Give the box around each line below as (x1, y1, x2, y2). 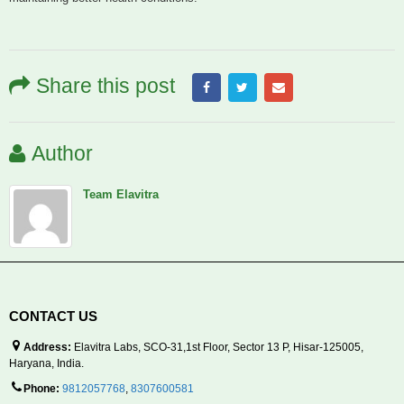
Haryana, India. (9, 357, 84, 370)
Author (32, 142, 93, 166)
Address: (23, 341, 71, 353)
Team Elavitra (83, 188, 159, 202)
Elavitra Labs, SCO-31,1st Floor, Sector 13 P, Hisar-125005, (74, 341, 363, 353)
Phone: (23, 382, 60, 395)
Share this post (36, 74, 175, 98)
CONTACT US (9, 309, 97, 325)
